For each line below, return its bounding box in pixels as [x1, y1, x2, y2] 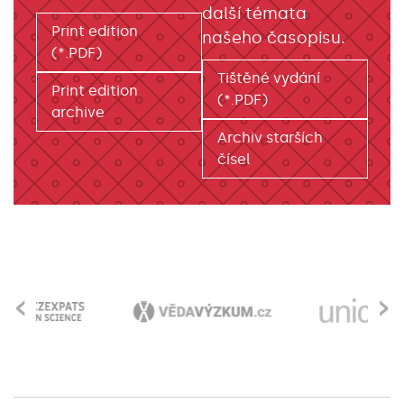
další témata [202, 4, 307, 24]
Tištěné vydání [217, 69, 320, 87]
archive [51, 104, 105, 122]
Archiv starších [217, 129, 323, 147]
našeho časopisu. [202, 28, 345, 49]
